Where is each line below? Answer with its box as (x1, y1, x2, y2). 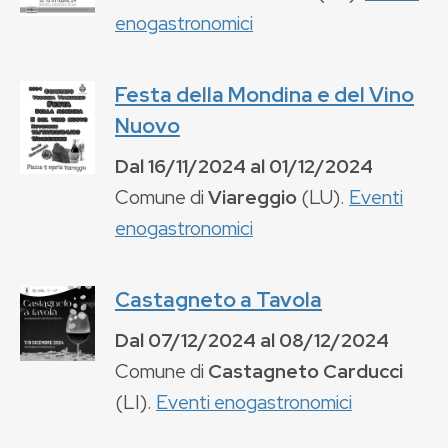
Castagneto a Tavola (115, 285, 322, 313)
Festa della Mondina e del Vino (115, 80, 414, 108)
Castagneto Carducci (208, 357, 403, 384)
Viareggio (208, 183, 297, 210)
